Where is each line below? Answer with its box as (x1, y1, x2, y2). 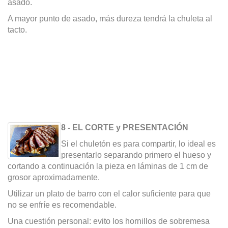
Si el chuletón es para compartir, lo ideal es (61, 139, 216, 149)
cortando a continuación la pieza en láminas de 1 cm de (8, 162, 208, 171)
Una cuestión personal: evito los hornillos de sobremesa (8, 217, 210, 226)
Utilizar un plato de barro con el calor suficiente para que (8, 189, 211, 198)
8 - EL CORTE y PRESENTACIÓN (61, 123, 188, 132)
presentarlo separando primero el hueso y (61, 151, 211, 160)
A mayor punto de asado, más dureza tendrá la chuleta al (8, 14, 212, 23)
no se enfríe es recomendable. (8, 201, 117, 210)
